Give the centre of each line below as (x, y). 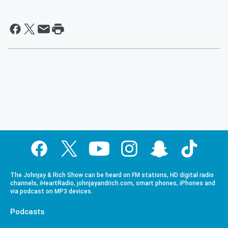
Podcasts (27, 212)
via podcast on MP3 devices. (51, 192)
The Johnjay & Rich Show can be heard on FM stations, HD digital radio (112, 175)
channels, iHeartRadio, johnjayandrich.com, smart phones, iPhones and (113, 183)
